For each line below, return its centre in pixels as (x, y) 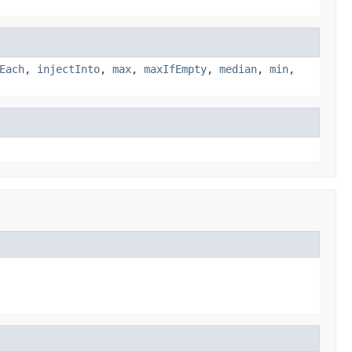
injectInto (68, 69)
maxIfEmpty (175, 69)
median (238, 69)
